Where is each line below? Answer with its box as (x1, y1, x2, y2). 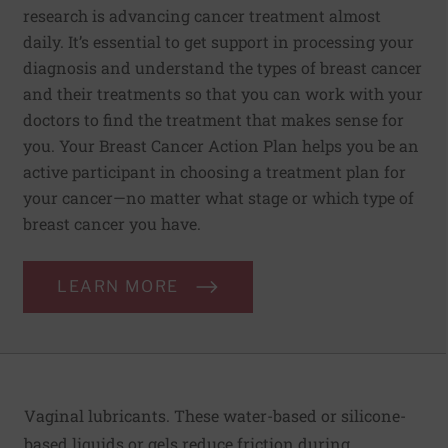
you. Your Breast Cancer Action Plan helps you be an (23, 135, 419, 157)
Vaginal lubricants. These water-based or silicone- (24, 405, 406, 427)
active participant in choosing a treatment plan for (23, 161, 406, 183)
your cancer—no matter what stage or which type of (23, 187, 414, 209)
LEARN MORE (57, 277, 179, 297)
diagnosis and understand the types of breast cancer (23, 57, 422, 79)
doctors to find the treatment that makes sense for (23, 109, 404, 131)
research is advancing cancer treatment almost (23, 5, 381, 27)
